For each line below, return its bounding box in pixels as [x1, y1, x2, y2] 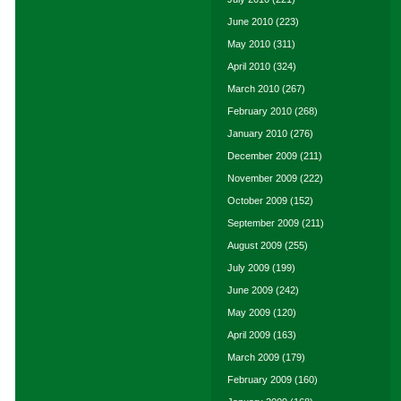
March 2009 [227, 352, 279, 363]
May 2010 [227, 38, 270, 49]
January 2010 [227, 128, 287, 139]
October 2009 [227, 195, 287, 206]
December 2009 [227, 150, 297, 161]
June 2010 [227, 16, 273, 27]
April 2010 [227, 61, 270, 72]
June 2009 [227, 285, 273, 295]
